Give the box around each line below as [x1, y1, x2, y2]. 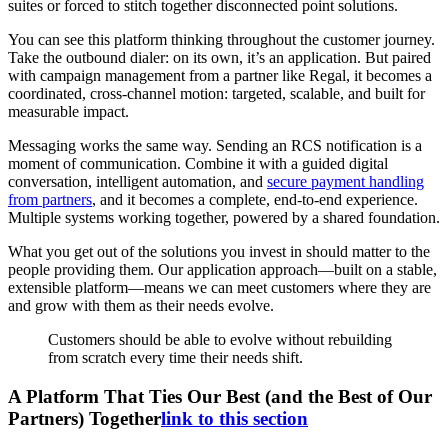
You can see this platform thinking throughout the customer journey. [8, 31, 435, 49]
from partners [8, 191, 92, 209]
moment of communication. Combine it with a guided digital [8, 155, 388, 173]
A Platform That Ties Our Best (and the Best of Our [8, 385, 432, 407]
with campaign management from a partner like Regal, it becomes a [8, 67, 432, 85]
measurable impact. [8, 103, 129, 121]
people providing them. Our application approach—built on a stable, [8, 261, 437, 279]
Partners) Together [8, 407, 161, 429]
